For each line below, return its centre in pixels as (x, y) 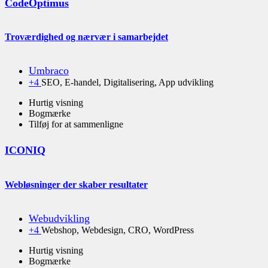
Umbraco (49, 71)
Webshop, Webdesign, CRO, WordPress (118, 230)
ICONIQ (25, 150)
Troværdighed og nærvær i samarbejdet (86, 37)
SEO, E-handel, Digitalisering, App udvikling (127, 83)
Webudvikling (59, 218)
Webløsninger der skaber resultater (76, 184)
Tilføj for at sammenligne (76, 124)
